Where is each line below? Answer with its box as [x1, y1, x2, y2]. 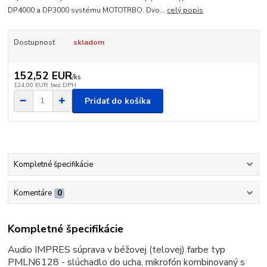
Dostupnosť [13, 37, 55, 47]
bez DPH [50, 80, 76, 90]
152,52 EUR [13, 69, 72, 83]
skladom [73, 37, 104, 47]
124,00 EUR [13, 80, 48, 90]
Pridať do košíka [85, 95, 151, 107]
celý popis [167, 5, 204, 15]
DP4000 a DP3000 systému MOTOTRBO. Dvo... [8, 5, 167, 15]
